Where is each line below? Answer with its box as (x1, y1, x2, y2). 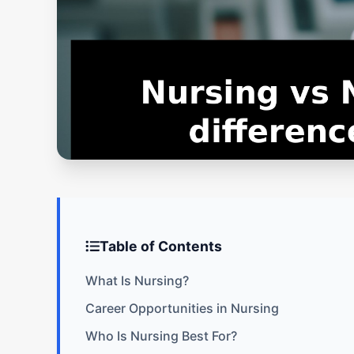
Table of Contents (99, 237, 222, 254)
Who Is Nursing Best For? (85, 327, 237, 344)
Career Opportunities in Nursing (85, 299, 279, 316)
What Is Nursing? (85, 272, 189, 288)
